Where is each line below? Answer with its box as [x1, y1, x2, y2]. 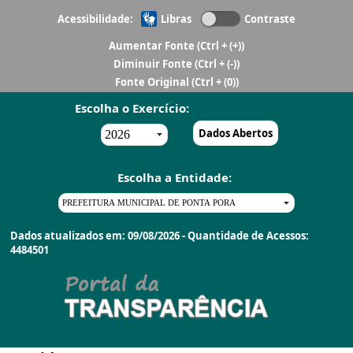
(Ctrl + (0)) [191, 75, 239, 89]
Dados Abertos [199, 125, 273, 140]
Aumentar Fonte [109, 39, 197, 53]
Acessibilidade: [58, 12, 133, 26]
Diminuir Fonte [113, 57, 195, 71]
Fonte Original [114, 75, 191, 89]
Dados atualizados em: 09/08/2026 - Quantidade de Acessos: [10, 229, 309, 243]
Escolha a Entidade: [117, 169, 232, 185]
